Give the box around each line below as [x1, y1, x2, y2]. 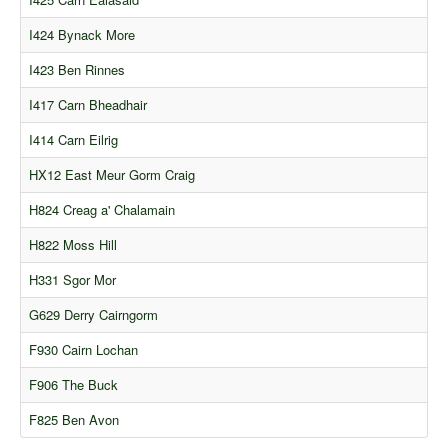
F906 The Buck [29, 375, 118, 394]
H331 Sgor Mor [29, 270, 116, 289]
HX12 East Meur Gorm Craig [29, 165, 195, 184]
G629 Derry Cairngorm [29, 305, 158, 324]
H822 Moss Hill [29, 235, 117, 254]
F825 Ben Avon [29, 410, 119, 429]
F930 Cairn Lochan [29, 340, 138, 359]
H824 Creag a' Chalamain [29, 200, 175, 219]
